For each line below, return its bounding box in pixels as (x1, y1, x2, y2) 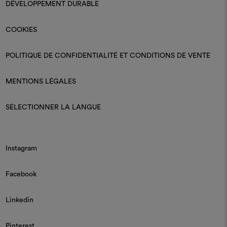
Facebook (5, 170, 36, 178)
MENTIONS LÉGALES (5, 78, 76, 85)
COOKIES (5, 26, 37, 33)
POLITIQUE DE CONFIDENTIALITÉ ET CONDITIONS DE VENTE (5, 52, 210, 59)
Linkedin (5, 196, 33, 204)
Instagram (5, 144, 37, 152)
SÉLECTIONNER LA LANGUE (5, 103, 101, 111)
